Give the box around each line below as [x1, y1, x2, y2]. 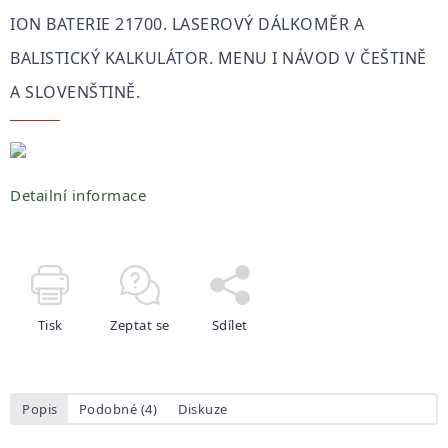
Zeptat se [110, 315, 170, 334]
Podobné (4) [78, 399, 157, 418]
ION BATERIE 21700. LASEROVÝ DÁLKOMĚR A [10, 13, 364, 35]
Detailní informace [10, 185, 146, 205]
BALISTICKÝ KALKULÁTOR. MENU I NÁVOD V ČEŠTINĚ [10, 47, 427, 69]
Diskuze [178, 399, 228, 418]
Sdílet [211, 315, 248, 334]
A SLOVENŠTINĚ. [10, 81, 140, 103]
